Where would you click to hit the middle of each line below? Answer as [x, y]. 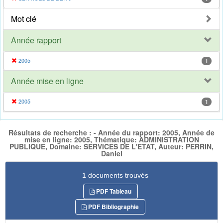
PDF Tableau [113, 191]
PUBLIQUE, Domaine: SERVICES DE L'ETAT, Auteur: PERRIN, [111, 147]
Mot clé [24, 19]
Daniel [111, 154]
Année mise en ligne [47, 81]
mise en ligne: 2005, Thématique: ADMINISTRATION [111, 140]
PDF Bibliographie [113, 206]
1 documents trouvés [115, 175]
